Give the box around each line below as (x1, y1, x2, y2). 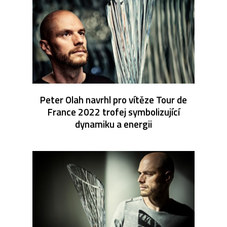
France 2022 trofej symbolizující (47, 104, 180, 119)
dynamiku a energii (75, 116, 152, 131)
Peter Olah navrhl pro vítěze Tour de (40, 92, 187, 107)
